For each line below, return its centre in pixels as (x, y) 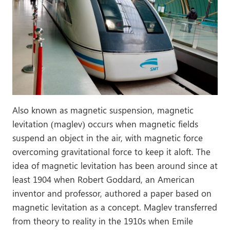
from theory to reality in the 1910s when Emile (103, 221)
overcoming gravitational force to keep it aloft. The (111, 152)
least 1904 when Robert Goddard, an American (103, 179)
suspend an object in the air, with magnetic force (108, 138)
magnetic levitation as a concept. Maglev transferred (115, 207)
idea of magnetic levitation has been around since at (115, 166)
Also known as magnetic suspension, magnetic (103, 110)
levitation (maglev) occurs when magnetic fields (105, 124)
